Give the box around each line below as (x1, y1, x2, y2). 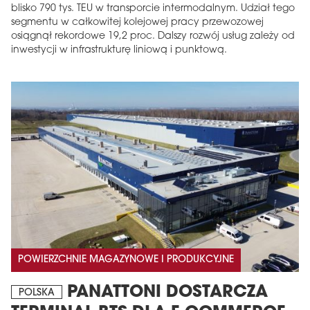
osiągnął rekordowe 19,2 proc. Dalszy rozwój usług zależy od (11, 31, 295, 42)
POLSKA (19, 287, 55, 298)
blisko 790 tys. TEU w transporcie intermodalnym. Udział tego (11, 3, 295, 15)
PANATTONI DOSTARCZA (62, 284, 268, 301)
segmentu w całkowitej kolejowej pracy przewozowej (11, 17, 264, 28)
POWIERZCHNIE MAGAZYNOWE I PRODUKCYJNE (18, 254, 234, 265)
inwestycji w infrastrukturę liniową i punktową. (11, 45, 227, 56)
